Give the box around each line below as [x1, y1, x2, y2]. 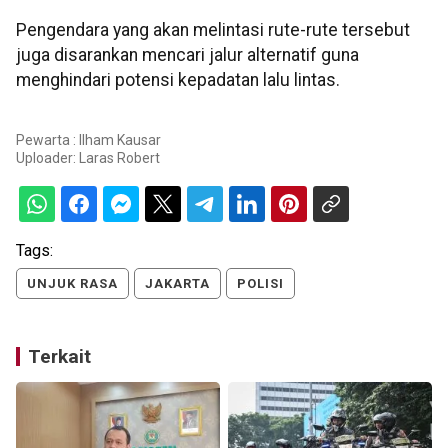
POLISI [237, 276, 284, 291]
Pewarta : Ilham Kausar [16, 132, 161, 148]
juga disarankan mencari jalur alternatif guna [16, 44, 359, 65]
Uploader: [16, 150, 79, 166]
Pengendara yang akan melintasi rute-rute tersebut [16, 19, 410, 40]
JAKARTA [145, 276, 210, 291]
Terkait [28, 345, 91, 368]
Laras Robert [79, 150, 160, 166]
